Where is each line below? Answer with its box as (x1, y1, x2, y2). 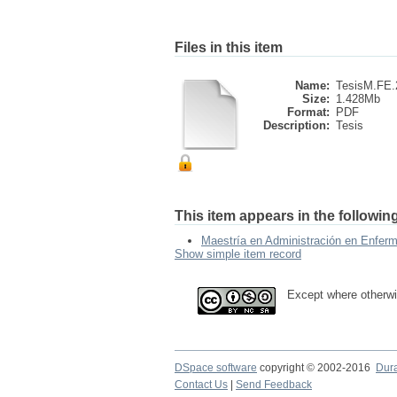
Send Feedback (236, 378, 312, 391)
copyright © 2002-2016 (257, 362, 376, 374)
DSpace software (175, 362, 257, 374)
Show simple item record (175, 247, 301, 261)
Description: (263, 119, 330, 132)
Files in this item (175, 40, 283, 55)
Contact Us (175, 378, 228, 391)
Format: (287, 105, 330, 119)
